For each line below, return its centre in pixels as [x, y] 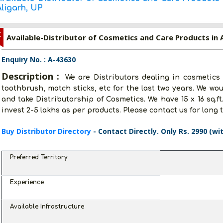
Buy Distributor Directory [47, 131]
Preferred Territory [38, 157]
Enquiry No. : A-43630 [38, 59]
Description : [32, 76]
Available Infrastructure [47, 207]
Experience [27, 182]
